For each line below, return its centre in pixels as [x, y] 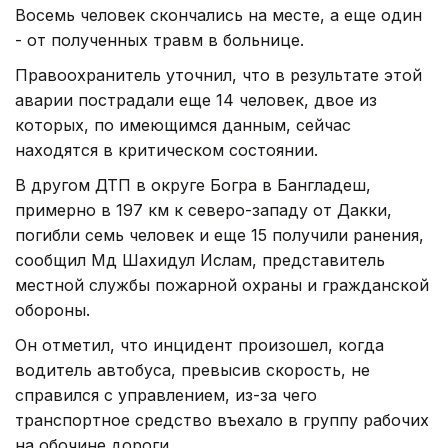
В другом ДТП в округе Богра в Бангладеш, [193, 185]
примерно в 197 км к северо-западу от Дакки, [203, 210]
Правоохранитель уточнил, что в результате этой [218, 75]
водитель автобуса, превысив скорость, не [192, 370]
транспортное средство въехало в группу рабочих [222, 420]
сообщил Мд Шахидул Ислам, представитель [200, 260]
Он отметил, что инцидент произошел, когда [199, 345]
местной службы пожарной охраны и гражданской [222, 285]
